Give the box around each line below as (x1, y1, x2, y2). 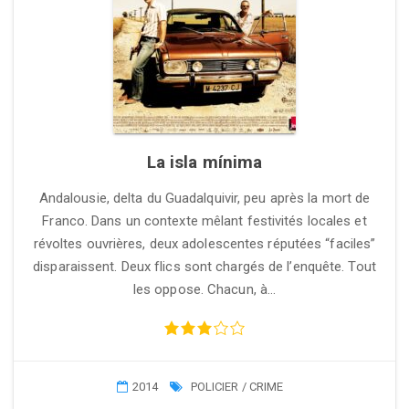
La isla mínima (146, 152, 263, 173)
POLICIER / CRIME (190, 380, 284, 393)
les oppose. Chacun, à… (132, 281, 277, 298)
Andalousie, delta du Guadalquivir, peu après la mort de (38, 190, 371, 206)
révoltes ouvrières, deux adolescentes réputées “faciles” (33, 236, 376, 252)
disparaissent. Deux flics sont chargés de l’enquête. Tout (33, 258, 376, 275)
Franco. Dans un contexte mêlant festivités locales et (42, 213, 367, 229)
